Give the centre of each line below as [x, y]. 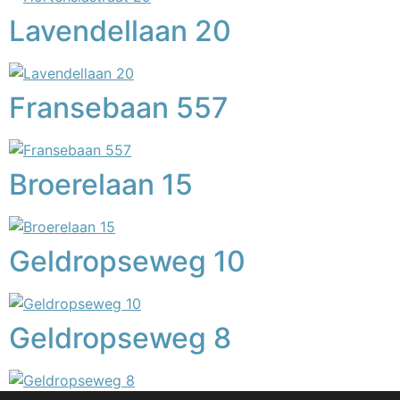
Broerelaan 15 [101, 184]
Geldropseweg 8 [120, 338]
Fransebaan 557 [119, 108]
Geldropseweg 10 [127, 261]
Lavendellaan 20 [120, 31]
